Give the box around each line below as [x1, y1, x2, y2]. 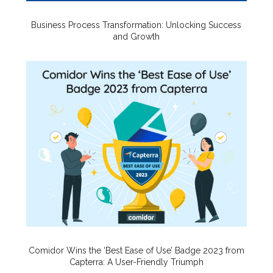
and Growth [113, 32, 160, 42]
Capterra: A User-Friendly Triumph [69, 257, 204, 268]
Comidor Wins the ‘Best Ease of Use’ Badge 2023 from [28, 246, 244, 256]
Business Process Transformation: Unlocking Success [31, 20, 242, 30]
